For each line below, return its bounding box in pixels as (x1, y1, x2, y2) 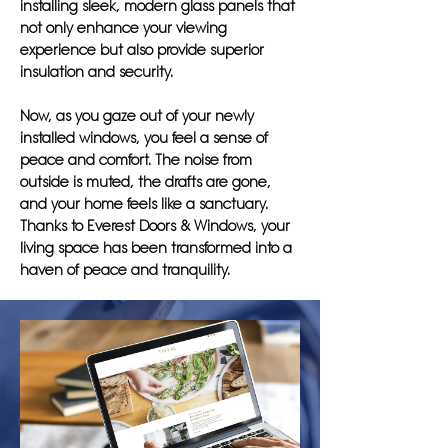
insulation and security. (20, 63, 173, 81)
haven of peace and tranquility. (20, 261, 230, 279)
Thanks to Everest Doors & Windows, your (20, 217, 290, 235)
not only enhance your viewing (20, 19, 227, 37)
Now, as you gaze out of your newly (20, 107, 254, 125)
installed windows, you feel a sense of (20, 129, 268, 147)
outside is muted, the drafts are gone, (20, 173, 271, 191)
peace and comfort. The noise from (20, 151, 252, 169)
